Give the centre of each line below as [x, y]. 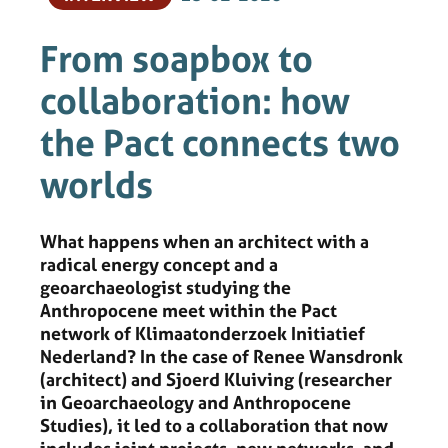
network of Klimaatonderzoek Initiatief [202, 333]
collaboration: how [195, 100]
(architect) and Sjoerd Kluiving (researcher [216, 379]
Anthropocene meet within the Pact [188, 310]
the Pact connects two [220, 142]
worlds [96, 184]
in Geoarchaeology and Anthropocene [195, 402]
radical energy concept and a [159, 264]
